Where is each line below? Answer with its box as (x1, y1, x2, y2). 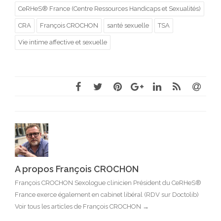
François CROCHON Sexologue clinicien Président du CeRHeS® (15, 179, 201, 187)
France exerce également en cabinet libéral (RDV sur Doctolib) (15, 191, 199, 199)
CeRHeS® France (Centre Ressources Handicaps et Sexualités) (18, 5, 201, 13)
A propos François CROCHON (15, 164, 139, 175)
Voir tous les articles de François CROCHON (15, 203, 143, 211)
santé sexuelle (107, 22, 149, 30)
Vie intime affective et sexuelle (18, 38, 107, 46)
